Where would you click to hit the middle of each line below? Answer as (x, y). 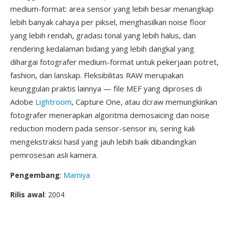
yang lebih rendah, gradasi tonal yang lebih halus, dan (103, 35)
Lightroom (53, 102)
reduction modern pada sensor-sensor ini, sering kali (102, 128)
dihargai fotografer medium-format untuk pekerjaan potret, (114, 62)
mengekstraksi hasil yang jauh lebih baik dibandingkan (103, 142)
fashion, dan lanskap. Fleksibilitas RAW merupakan (97, 75)
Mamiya (77, 175)
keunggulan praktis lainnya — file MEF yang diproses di (106, 88)
